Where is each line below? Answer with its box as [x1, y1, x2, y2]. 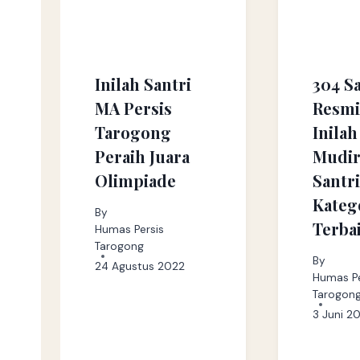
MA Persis [94, 97, 172, 120]
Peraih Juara [94, 145, 190, 168]
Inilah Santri [94, 73, 191, 96]
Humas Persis [94, 222, 164, 236]
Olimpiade [94, 170, 176, 192]
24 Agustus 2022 [94, 259, 185, 273]
